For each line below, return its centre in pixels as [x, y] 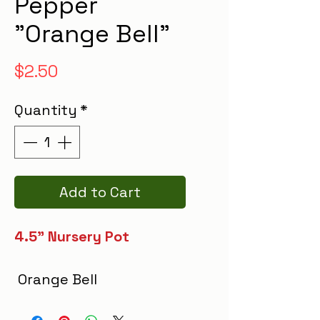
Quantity [46, 110]
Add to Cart [100, 192]
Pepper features [72, 300]
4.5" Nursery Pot [72, 236]
